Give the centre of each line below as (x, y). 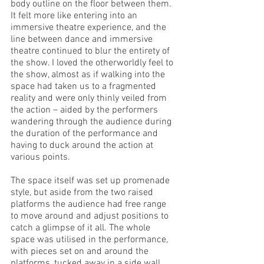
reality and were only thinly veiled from (90, 98)
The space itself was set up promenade (91, 181)
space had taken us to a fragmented (85, 87)
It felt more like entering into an (75, 16)
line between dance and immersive (83, 39)
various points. (42, 157)
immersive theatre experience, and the (90, 28)
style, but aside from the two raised (83, 193)
